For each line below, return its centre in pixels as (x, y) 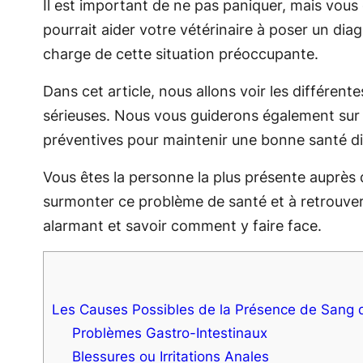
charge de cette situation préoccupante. (180, 53)
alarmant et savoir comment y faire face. (182, 225)
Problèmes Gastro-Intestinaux (170, 332)
